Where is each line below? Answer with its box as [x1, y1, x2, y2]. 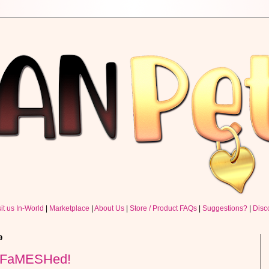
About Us [94, 204, 124, 213]
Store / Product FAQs [130, 204, 197, 213]
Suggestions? [202, 204, 247, 213]
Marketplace [49, 204, 89, 213]
